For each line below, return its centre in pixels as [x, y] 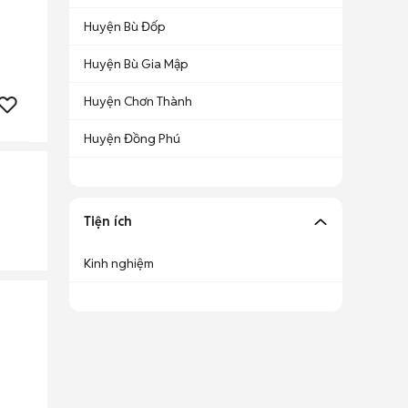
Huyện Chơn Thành [138, 101]
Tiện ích [108, 221]
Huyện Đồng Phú [132, 138]
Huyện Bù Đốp [125, 26]
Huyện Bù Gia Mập [136, 64]
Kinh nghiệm [119, 263]
